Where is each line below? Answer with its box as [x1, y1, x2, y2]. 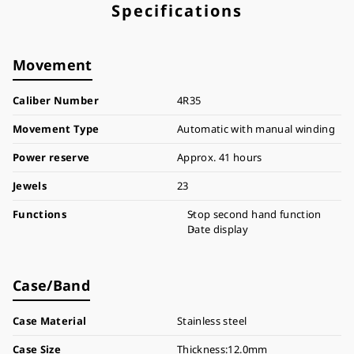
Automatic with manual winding [177, 122, 336, 136]
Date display [187, 222, 249, 236]
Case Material [13, 314, 87, 328]
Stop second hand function [187, 207, 322, 221]
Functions [13, 207, 67, 221]
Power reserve [13, 150, 90, 164]
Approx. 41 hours [177, 150, 262, 164]
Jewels [13, 179, 47, 193]
